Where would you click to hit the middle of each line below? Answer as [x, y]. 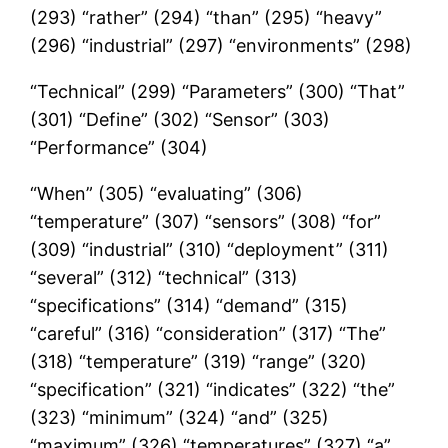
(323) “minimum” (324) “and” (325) [180, 417]
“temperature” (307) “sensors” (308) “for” [206, 221]
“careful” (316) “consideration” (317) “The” [208, 333]
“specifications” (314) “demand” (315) [189, 305]
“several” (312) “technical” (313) [164, 277]
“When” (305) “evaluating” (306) [167, 193]
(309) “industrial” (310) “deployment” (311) [210, 249]
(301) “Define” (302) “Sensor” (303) [180, 119]
